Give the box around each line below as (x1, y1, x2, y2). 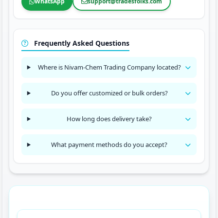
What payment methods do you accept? (51, 140, 168, 149)
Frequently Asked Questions (32, 38, 129, 48)
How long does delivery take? (67, 114, 152, 123)
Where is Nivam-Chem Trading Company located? (37, 63, 181, 72)
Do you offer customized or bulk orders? (51, 89, 168, 97)
